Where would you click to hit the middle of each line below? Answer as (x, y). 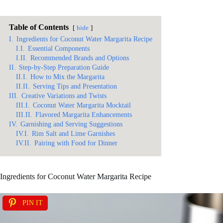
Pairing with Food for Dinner (76, 143)
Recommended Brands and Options (80, 58)
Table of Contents (39, 27)
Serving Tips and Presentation (75, 86)
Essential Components (59, 48)
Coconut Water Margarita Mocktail (82, 105)
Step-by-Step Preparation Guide (64, 67)
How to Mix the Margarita (67, 77)
